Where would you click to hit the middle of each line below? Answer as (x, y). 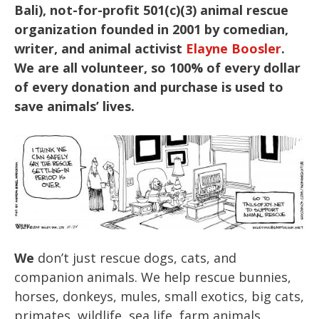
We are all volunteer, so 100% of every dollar (157, 68)
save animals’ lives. (76, 106)
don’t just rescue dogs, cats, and (135, 258)
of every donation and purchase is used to (149, 87)
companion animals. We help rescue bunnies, (153, 277)
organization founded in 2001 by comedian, (151, 30)
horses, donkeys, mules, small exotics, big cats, (159, 297)
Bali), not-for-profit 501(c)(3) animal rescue (151, 10)
